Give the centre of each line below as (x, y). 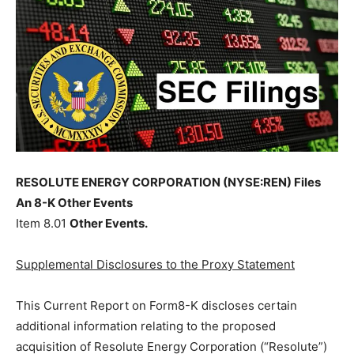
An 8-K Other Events (74, 203)
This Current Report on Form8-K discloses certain (156, 305)
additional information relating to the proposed (146, 326)
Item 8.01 (43, 223)
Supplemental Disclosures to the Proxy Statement (155, 264)
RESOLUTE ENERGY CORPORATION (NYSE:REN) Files (168, 182)
